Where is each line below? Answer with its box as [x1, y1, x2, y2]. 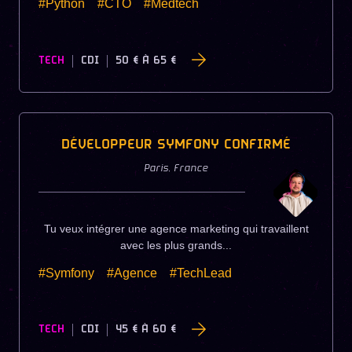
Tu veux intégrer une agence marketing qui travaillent [43, 222, 309, 235]
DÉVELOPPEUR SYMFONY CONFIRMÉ [61, 135, 291, 154]
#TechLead [170, 266, 232, 280]
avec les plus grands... [120, 238, 232, 251]
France [174, 162, 208, 175]
